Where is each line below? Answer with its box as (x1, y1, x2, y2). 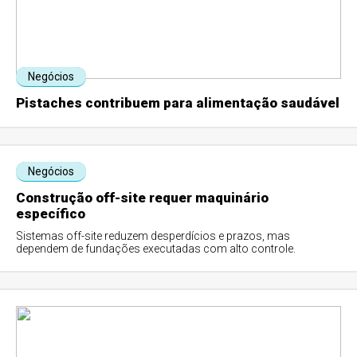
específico (16, 206, 86, 222)
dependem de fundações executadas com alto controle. (16, 242, 296, 256)
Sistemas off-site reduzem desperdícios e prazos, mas (16, 229, 291, 243)
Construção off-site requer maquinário (16, 190, 269, 206)
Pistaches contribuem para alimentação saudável (16, 95, 340, 112)
